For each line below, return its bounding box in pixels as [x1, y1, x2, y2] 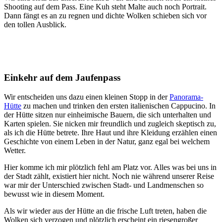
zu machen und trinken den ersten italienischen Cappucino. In [21, 101, 216, 110]
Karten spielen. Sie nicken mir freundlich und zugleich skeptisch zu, [4, 119, 216, 128]
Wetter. [4, 146, 26, 155]
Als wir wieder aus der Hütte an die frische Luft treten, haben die [4, 206, 207, 215]
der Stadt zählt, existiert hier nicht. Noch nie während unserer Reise [4, 171, 214, 180]
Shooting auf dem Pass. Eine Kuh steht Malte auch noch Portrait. [4, 2, 207, 11]
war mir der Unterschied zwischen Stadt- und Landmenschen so [4, 180, 204, 189]
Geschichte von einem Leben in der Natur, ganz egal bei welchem [4, 137, 210, 146]
